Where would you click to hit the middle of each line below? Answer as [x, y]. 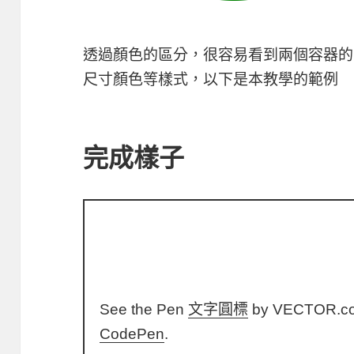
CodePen [132, 333]
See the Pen [144, 309]
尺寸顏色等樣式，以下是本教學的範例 [211, 80]
